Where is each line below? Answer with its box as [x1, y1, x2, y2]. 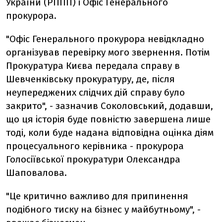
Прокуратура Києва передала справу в [6, 60, 180, 72]
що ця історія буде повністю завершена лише [6, 113, 211, 125]
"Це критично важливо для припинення [6, 190, 188, 202]
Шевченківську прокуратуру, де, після [6, 73, 175, 85]
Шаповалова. [6, 167, 69, 179]
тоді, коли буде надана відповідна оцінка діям [6, 127, 214, 139]
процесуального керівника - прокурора [6, 140, 184, 152]
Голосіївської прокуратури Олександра [6, 154, 180, 166]
